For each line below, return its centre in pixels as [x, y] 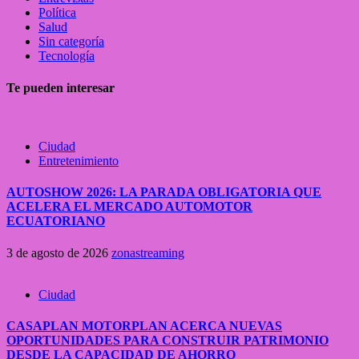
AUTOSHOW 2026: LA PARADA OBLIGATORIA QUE [164, 192]
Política [57, 13]
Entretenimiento [79, 161]
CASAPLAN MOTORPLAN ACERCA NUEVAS [144, 325]
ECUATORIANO [56, 221]
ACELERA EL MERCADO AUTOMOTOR [129, 207]
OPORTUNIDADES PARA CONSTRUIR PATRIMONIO [167, 340]
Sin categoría [71, 42]
